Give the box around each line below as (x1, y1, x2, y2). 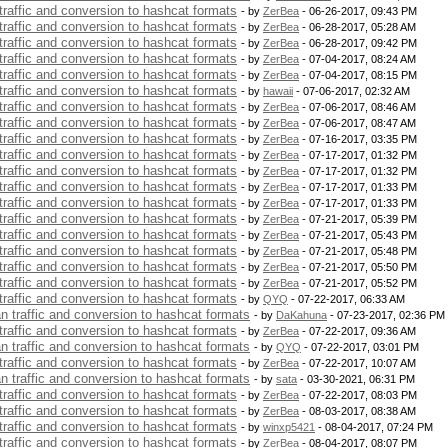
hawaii (263, 85, 293, 97)
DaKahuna (276, 309, 327, 321)
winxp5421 (263, 421, 315, 433)
